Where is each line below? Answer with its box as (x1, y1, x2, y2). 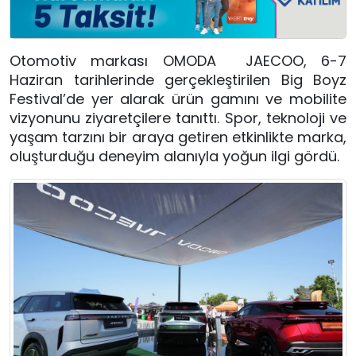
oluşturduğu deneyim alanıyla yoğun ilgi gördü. (10, 146, 339, 167)
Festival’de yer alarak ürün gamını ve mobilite (10, 89, 346, 110)
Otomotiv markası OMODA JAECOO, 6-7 (10, 51, 346, 72)
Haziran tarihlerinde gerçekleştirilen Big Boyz (10, 70, 346, 91)
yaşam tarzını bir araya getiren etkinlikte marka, (10, 127, 346, 148)
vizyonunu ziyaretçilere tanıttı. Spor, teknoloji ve (10, 108, 346, 129)
